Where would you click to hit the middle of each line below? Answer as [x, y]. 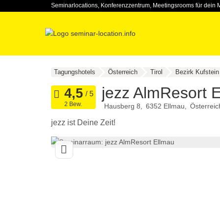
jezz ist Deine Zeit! [83, 123]
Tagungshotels [74, 72]
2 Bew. [73, 104]
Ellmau [174, 106]
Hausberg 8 [122, 106]
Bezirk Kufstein [197, 72]
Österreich [123, 72]
